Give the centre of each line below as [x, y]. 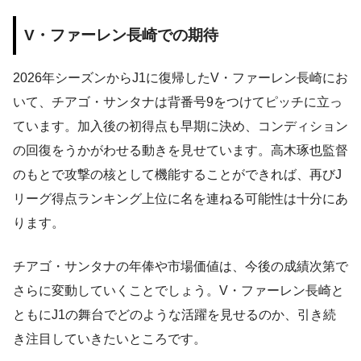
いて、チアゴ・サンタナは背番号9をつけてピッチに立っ [178, 102]
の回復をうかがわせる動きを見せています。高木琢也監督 [180, 150]
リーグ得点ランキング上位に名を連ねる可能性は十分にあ [180, 198]
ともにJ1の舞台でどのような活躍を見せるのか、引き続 [174, 314]
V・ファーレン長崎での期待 [121, 35]
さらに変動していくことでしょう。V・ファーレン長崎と [178, 290]
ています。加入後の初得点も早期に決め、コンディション [180, 126]
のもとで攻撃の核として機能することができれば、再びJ [177, 174]
